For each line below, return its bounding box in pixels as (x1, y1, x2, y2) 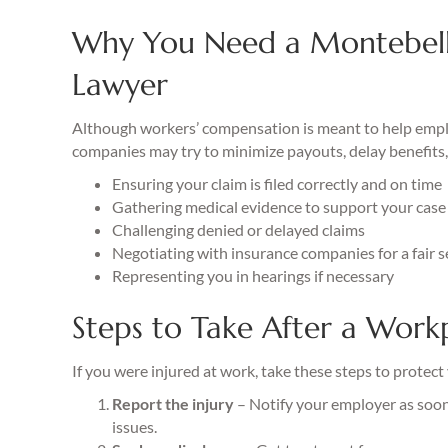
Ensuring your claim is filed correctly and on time (112, 174, 442, 193)
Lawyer (72, 66, 168, 103)
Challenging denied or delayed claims (112, 220, 365, 239)
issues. (112, 417, 157, 436)
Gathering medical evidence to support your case (112, 197, 446, 216)
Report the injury (112, 394, 234, 413)
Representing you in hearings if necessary (112, 266, 394, 285)
